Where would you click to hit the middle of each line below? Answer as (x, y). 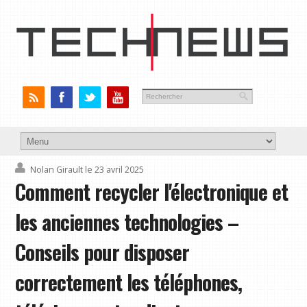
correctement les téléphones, (129, 283)
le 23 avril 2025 (115, 170)
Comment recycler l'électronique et (152, 192)
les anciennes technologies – (127, 222)
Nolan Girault (57, 170)
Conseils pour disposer (102, 253)
